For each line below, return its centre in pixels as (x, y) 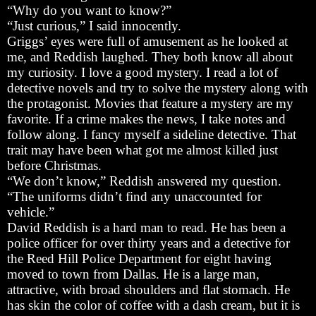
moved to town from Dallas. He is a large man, (133, 274)
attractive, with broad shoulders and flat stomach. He (148, 289)
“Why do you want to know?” (89, 10)
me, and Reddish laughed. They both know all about (150, 56)
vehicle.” (31, 212)
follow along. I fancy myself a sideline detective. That (152, 134)
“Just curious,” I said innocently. (94, 25)
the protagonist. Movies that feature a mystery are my (150, 103)
